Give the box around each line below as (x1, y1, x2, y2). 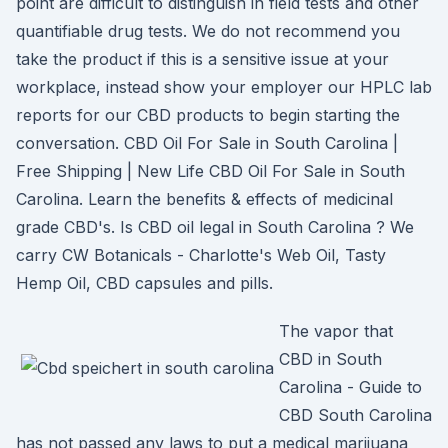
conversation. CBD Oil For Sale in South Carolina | (16, 133, 398, 153)
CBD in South (279, 349, 382, 369)
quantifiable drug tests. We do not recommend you (16, 21, 400, 41)
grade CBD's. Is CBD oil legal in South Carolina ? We (16, 217, 414, 237)
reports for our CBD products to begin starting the (16, 105, 400, 125)
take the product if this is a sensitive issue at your (16, 49, 389, 69)
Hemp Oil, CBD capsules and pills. (16, 273, 273, 293)
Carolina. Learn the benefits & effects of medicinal (16, 189, 393, 209)
